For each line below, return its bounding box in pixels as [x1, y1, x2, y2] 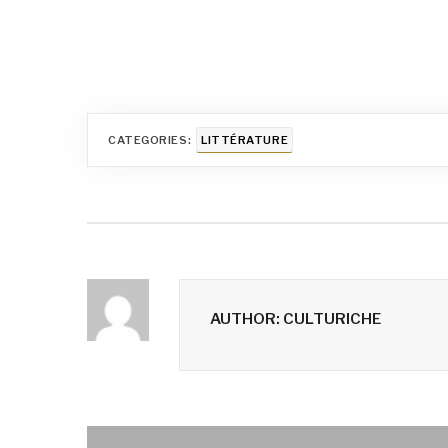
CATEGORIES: [108, 133, 192, 147]
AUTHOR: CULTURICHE [210, 310, 382, 328]
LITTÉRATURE [201, 133, 289, 147]
